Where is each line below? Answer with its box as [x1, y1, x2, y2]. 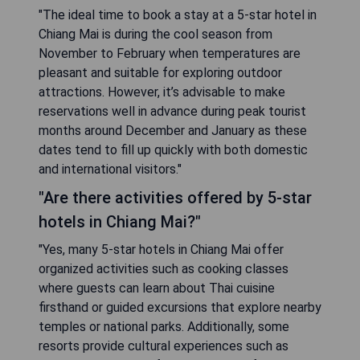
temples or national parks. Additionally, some [39, 319, 289, 334]
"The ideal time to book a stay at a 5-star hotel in [39, 7, 317, 22]
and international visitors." [39, 162, 182, 177]
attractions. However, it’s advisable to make [39, 84, 285, 100]
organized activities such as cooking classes [39, 261, 288, 276]
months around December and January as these [39, 123, 307, 138]
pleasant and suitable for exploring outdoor [39, 65, 282, 80]
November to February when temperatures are [39, 46, 301, 61]
